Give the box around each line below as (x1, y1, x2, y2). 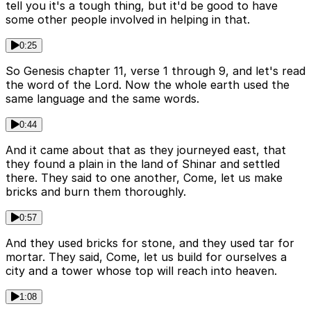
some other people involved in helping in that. (6, 12, 250, 27)
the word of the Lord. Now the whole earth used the (6, 78, 289, 92)
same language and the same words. (6, 92, 199, 106)
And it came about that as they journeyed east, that (6, 143, 286, 158)
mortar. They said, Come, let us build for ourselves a (6, 250, 287, 264)
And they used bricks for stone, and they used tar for (6, 236, 294, 251)
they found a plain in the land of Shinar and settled (6, 157, 280, 171)
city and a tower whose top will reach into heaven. (6, 264, 277, 278)
